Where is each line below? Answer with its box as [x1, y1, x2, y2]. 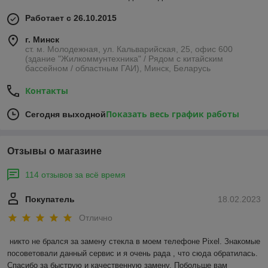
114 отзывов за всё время [25, 169, 126, 179]
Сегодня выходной [25, 109, 106, 119]
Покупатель [25, 194, 75, 204]
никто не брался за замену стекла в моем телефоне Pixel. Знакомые [10, 237, 260, 246]
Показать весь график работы [106, 108, 239, 120]
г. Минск [25, 34, 59, 44]
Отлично [79, 213, 112, 223]
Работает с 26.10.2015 [25, 13, 117, 23]
